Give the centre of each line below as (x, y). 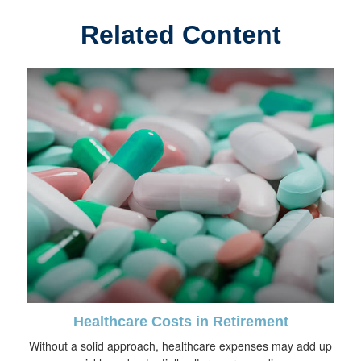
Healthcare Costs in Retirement (180, 322)
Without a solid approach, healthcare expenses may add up (180, 346)
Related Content (180, 35)
